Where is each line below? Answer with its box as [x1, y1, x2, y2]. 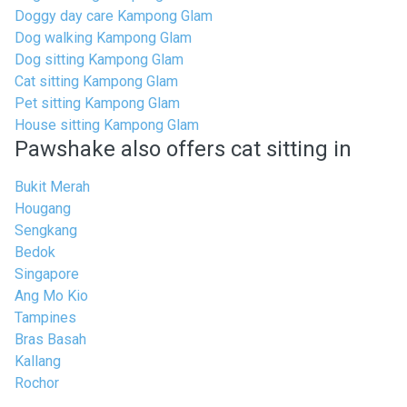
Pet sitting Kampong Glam [15, 94, 180, 112]
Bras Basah [15, 331, 86, 348]
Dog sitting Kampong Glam [15, 51, 184, 68]
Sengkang [15, 222, 77, 239]
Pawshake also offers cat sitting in [15, 136, 352, 162]
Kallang [15, 352, 61, 370]
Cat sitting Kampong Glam [15, 73, 178, 90]
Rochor [15, 374, 59, 392]
